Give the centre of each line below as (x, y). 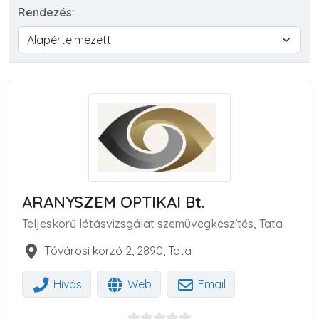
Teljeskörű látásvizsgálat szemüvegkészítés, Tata (152, 223)
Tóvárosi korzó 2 (88, 250)
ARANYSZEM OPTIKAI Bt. (113, 202)
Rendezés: (46, 12)
